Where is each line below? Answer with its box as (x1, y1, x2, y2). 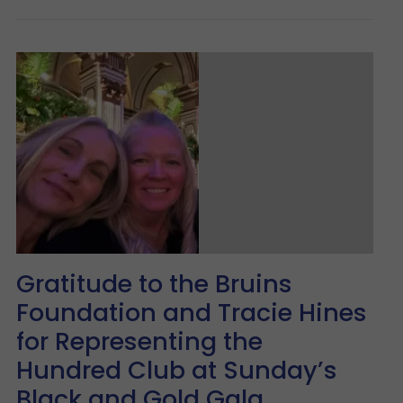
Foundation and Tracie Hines (16, 295, 367, 329)
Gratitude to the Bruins (16, 266, 292, 300)
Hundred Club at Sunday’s (16, 353, 337, 387)
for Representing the (16, 324, 263, 358)
